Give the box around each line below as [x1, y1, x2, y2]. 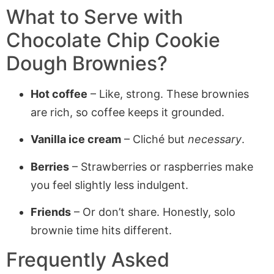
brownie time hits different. [31, 223, 172, 237]
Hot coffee [31, 87, 87, 100]
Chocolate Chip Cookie [6, 28, 220, 52]
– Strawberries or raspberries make [69, 160, 253, 173]
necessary [188, 133, 242, 146]
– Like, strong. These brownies [87, 87, 249, 100]
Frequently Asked [6, 248, 169, 272]
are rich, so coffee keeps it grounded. [31, 105, 224, 119]
